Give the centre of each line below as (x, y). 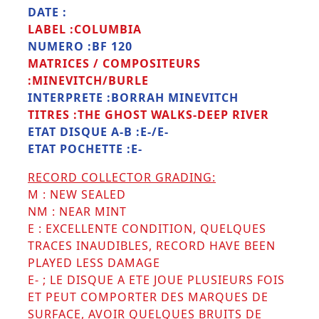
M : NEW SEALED (77, 194)
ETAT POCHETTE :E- (85, 148)
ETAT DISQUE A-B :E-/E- (98, 131)
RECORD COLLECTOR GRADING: (122, 177)
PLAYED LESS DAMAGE (94, 262)
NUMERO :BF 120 (80, 46)
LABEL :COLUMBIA (85, 29)
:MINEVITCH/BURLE (88, 80)
